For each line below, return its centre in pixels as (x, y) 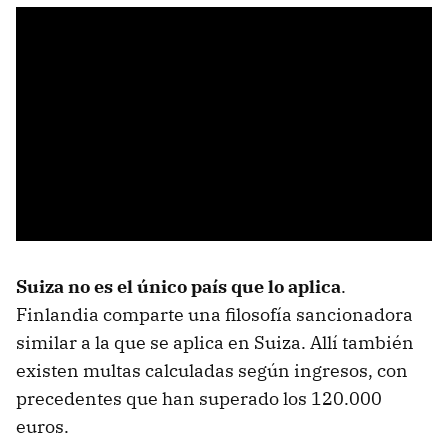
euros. (42, 426)
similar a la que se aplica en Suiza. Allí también (215, 342)
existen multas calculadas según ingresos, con (212, 370)
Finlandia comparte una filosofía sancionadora (214, 314)
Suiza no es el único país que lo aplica (178, 286)
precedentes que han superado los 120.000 (199, 398)
